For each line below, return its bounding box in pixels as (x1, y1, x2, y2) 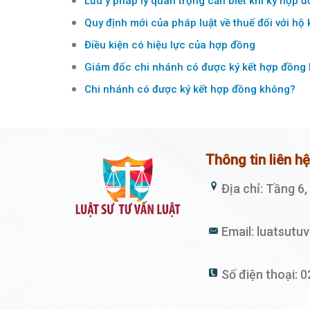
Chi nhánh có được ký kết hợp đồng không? (84, 83, 295, 96)
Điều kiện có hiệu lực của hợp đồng (84, 39, 255, 52)
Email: (221, 224, 257, 239)
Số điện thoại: (221, 266, 301, 282)
